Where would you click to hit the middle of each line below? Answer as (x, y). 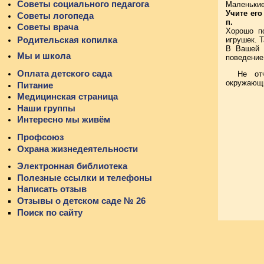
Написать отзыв (52, 189)
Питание (35, 85)
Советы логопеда (55, 15)
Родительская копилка (67, 40)
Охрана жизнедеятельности (77, 148)
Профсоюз (40, 137)
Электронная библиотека (72, 166)
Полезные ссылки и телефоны (85, 177)
